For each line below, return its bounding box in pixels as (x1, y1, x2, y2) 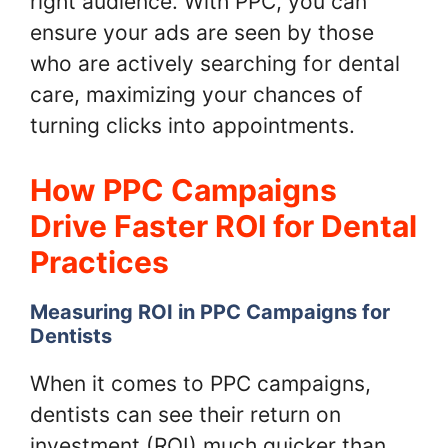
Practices (30, 244, 169, 281)
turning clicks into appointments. (30, 112, 355, 138)
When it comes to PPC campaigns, (30, 371, 371, 397)
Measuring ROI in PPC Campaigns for (30, 300, 390, 325)
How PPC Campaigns (30, 172, 337, 209)
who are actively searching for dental (30, 50, 400, 76)
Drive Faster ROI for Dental (30, 208, 417, 245)
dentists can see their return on (30, 402, 341, 428)
